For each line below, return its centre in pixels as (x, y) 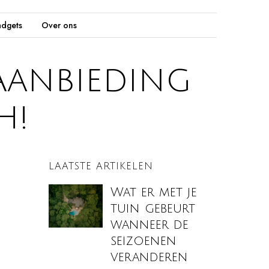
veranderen (150, 257)
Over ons (59, 25)
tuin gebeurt (153, 208)
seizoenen (144, 241)
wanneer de (150, 225)
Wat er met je (154, 192)
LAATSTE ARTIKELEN (101, 166)
